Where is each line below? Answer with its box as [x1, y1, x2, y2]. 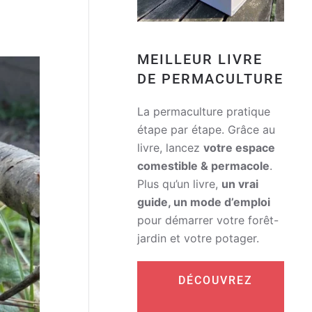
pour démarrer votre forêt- [137, 213, 279, 228]
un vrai [221, 177, 258, 192]
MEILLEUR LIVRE [137, 51, 263, 68]
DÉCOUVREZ [178, 274, 253, 288]
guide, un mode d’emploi [137, 195, 270, 210]
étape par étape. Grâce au [137, 123, 275, 137]
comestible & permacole [137, 159, 270, 173]
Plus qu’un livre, [137, 177, 221, 192]
